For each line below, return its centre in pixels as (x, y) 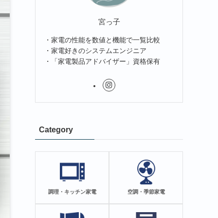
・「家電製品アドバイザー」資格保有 (102, 61)
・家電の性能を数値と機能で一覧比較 (102, 40)
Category (56, 129)
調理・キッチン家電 (72, 192)
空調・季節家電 (146, 192)
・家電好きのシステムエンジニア (95, 50)
